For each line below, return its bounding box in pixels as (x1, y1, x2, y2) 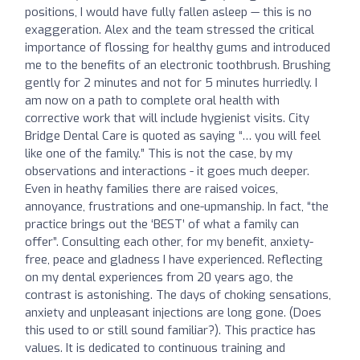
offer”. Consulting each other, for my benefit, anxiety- (25, 234, 313, 251)
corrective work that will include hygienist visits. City (25, 110, 309, 127)
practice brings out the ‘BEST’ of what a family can (25, 216, 299, 233)
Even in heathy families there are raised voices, (25, 181, 278, 198)
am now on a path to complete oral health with (25, 92, 280, 109)
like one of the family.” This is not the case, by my (25, 145, 292, 162)
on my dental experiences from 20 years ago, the (25, 269, 293, 286)
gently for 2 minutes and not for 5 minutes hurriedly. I (25, 75, 317, 92)
